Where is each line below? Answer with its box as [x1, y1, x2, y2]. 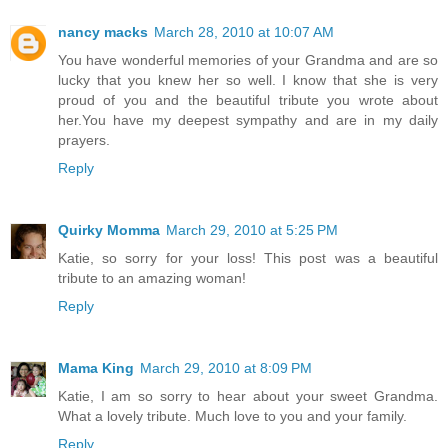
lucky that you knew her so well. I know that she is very [58, 72, 438, 89]
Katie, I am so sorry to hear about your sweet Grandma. [58, 388, 438, 405]
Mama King [58, 360, 134, 377]
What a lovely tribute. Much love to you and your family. [58, 408, 407, 425]
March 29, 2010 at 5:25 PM [166, 222, 338, 239]
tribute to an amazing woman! [58, 270, 246, 287]
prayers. [58, 132, 110, 149]
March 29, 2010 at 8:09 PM [140, 360, 312, 377]
